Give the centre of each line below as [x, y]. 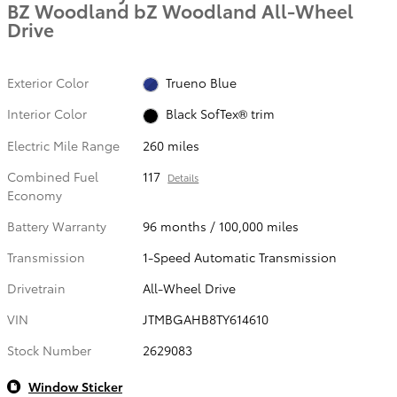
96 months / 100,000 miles [221, 226]
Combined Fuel [53, 176]
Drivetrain [36, 288]
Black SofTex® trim [220, 114]
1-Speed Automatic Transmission [240, 257]
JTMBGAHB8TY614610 [206, 319]
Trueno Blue [201, 83]
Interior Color [47, 114]
